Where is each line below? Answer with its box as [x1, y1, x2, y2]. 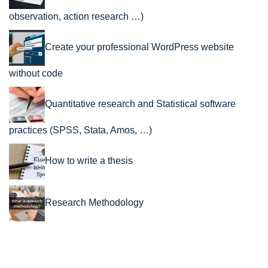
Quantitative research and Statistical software [45, 98, 236, 109]
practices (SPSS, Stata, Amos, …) [9, 124, 152, 135]
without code [9, 68, 63, 78]
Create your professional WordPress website [45, 41, 234, 52]
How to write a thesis [45, 155, 133, 166]
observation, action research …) [9, 11, 144, 22]
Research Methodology [45, 197, 144, 208]
